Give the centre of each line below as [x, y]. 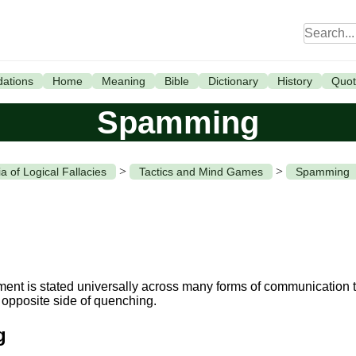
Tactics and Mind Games [201, 172]
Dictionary [233, 81]
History [294, 81]
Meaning [123, 81]
